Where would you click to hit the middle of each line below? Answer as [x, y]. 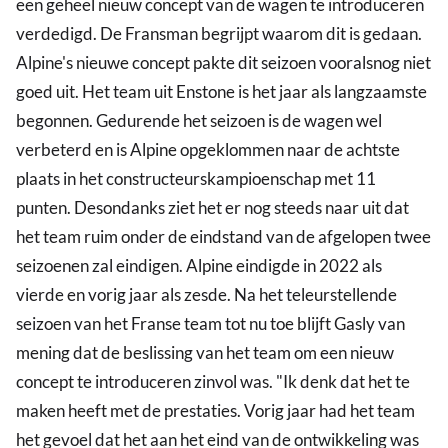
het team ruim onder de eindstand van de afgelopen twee [223, 237]
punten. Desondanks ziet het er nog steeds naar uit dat [212, 208]
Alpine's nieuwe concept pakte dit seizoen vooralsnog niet [223, 63]
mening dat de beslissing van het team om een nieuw [205, 353]
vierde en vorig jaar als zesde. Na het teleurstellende [206, 295]
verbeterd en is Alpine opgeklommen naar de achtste [208, 150]
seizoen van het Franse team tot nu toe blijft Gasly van [210, 324]
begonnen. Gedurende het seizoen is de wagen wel [199, 121]
